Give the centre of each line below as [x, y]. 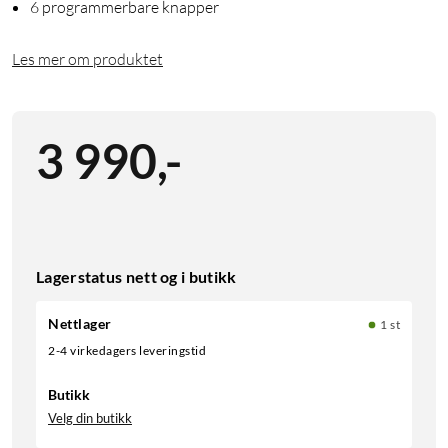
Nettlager [80, 324]
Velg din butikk [90, 418]
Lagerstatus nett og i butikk [136, 277]
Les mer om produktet [87, 59]
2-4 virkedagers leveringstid [130, 351]
